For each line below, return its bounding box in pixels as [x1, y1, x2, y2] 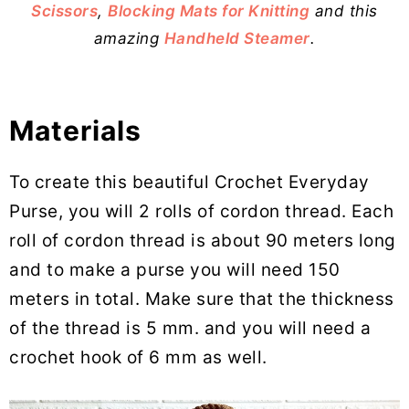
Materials [9, 113, 142, 147]
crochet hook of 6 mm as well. [9, 346, 267, 368]
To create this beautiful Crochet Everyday [9, 171, 370, 193]
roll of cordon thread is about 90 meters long [9, 229, 396, 251]
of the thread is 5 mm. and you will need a [9, 317, 371, 339]
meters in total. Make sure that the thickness [9, 288, 394, 309]
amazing [93, 28, 164, 47]
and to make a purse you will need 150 [9, 258, 341, 280]
